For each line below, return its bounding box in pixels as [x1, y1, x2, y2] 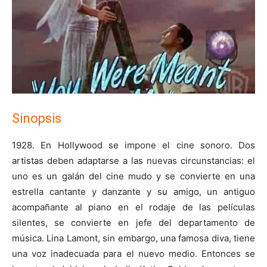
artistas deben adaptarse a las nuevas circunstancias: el [12, 154, 255, 166]
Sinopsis [12, 110, 61, 126]
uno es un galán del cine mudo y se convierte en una [12, 170, 255, 182]
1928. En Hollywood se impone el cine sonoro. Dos [12, 139, 255, 151]
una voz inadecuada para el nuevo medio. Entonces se [12, 247, 255, 259]
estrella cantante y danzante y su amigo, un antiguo [12, 185, 255, 197]
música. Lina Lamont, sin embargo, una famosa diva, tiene [12, 232, 255, 244]
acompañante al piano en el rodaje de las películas [12, 201, 255, 213]
